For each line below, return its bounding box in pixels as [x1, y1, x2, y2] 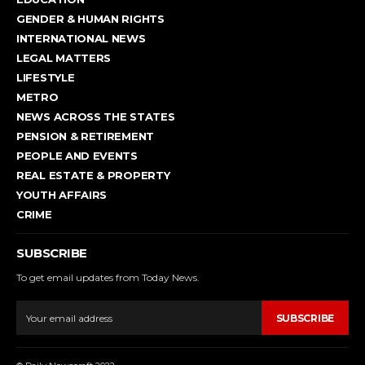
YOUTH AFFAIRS [16, 188, 108, 202]
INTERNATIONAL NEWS [16, 32, 146, 46]
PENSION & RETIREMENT [16, 130, 154, 143]
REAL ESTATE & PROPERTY [16, 169, 170, 182]
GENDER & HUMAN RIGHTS [16, 12, 165, 26]
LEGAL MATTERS [16, 51, 112, 65]
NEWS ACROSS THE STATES [16, 110, 175, 124]
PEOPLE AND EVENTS [16, 149, 138, 163]
